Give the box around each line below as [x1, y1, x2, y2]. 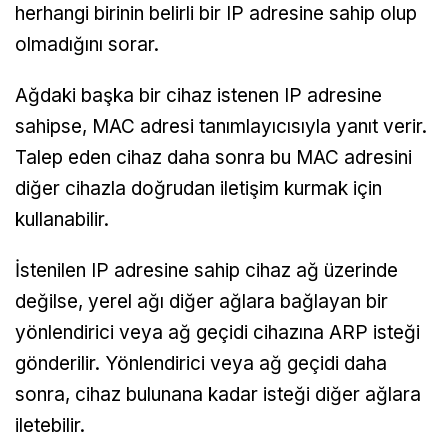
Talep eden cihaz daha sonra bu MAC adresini [15, 145, 412, 169]
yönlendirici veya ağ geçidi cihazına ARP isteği [15, 320, 420, 344]
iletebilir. [15, 413, 85, 437]
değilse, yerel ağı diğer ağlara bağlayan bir [15, 289, 388, 313]
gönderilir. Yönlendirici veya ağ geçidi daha [15, 351, 387, 375]
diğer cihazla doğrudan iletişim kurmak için [15, 176, 382, 200]
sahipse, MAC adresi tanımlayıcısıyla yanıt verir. [15, 114, 427, 138]
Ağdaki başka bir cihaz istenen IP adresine [15, 83, 382, 107]
